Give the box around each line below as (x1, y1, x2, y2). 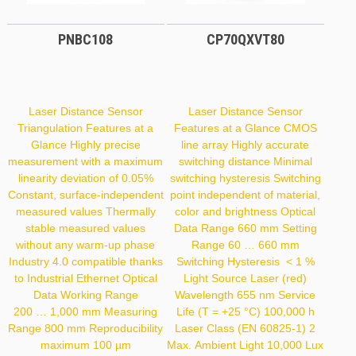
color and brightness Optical (175, 205, 316, 219)
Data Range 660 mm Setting (173, 222, 317, 235)
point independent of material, (170, 188, 321, 202)
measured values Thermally (15, 205, 156, 219)
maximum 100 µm (40, 339, 131, 352)
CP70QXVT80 (206, 31, 284, 48)
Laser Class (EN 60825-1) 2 (175, 322, 316, 335)
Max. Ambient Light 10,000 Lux (167, 339, 324, 352)
